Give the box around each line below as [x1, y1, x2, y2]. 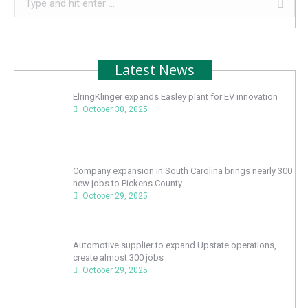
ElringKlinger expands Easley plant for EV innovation [72, 91, 278, 102]
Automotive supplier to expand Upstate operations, [72, 240, 276, 251]
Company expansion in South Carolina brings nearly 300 [72, 166, 292, 177]
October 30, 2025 [82, 104, 148, 114]
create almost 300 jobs [72, 252, 164, 263]
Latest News [115, 60, 195, 79]
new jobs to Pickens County [72, 178, 182, 189]
